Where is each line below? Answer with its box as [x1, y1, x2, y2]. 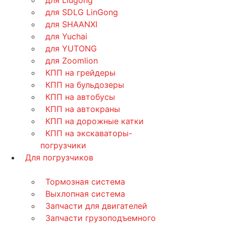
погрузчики [40, 140, 86, 150]
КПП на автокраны [45, 103, 120, 114]
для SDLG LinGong [45, 7, 118, 17]
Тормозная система [45, 176, 125, 187]
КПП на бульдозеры [45, 79, 124, 90]
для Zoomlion [45, 55, 98, 66]
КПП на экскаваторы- [45, 128, 132, 138]
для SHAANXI [45, 19, 97, 29]
